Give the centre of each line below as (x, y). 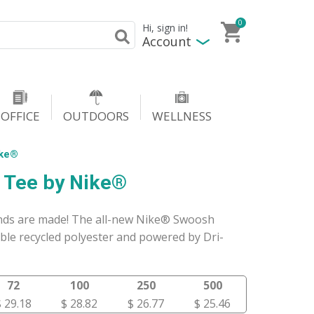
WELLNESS (182, 116)
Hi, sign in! (165, 28)
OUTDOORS (96, 116)
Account (167, 41)
